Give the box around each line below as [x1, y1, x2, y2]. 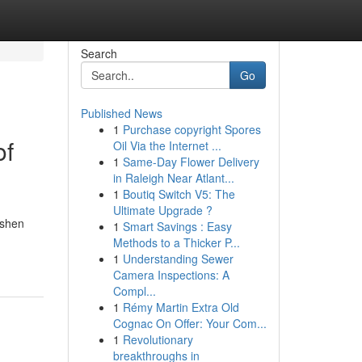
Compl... [112, 283, 156, 299]
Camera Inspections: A [112, 267, 229, 283]
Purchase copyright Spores [122, 121, 261, 137]
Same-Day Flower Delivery [122, 154, 259, 170]
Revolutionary [122, 331, 193, 347]
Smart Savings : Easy [122, 218, 232, 234]
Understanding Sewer [122, 250, 234, 267]
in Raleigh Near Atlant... [112, 170, 234, 186]
